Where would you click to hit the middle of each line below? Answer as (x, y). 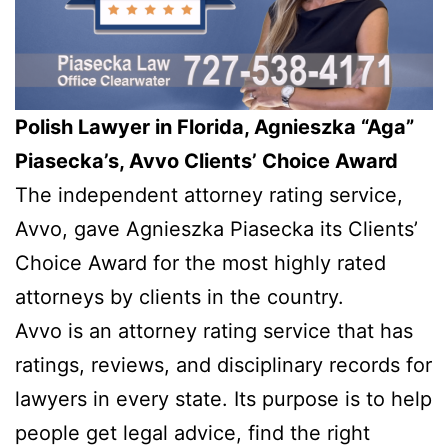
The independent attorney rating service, (209, 194)
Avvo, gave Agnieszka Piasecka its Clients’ (216, 228)
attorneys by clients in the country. (179, 296)
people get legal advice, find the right (192, 432)
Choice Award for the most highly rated (200, 262)
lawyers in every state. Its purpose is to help (223, 398)
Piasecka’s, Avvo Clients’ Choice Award (206, 160)
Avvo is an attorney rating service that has (214, 330)
